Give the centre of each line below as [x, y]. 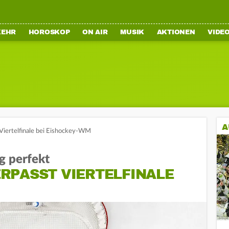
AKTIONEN [176, 32]
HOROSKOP [49, 32]
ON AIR [95, 32]
